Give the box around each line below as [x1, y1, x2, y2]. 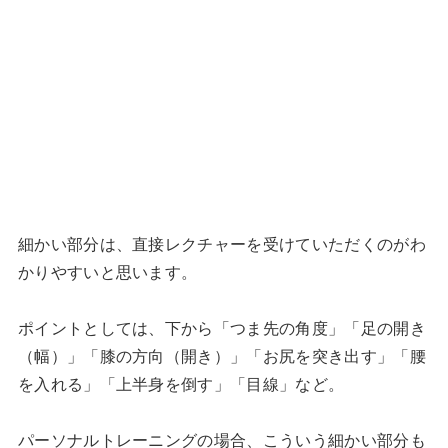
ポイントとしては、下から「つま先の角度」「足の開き [17, 318, 426, 339]
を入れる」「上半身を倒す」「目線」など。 [17, 374, 345, 395]
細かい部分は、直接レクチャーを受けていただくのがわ [17, 234, 426, 255]
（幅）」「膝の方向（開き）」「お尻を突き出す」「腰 [17, 346, 426, 367]
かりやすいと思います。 [17, 262, 198, 283]
